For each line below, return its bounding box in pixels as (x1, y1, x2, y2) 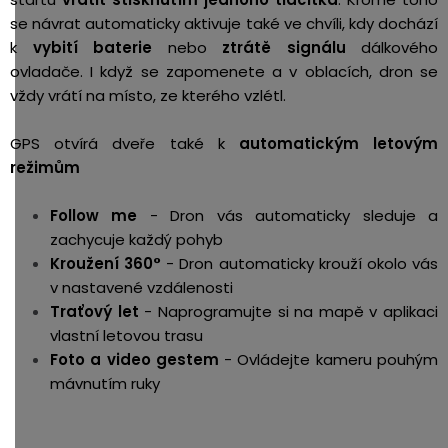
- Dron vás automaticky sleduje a (137, 204, 439, 226)
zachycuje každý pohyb (50, 228, 223, 250)
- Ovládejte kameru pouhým (218, 348, 439, 370)
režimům (10, 156, 80, 178)
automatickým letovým (238, 132, 439, 154)
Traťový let (50, 300, 139, 322)
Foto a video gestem (50, 348, 219, 370)
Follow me (50, 204, 138, 226)
